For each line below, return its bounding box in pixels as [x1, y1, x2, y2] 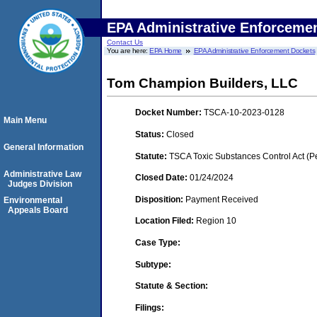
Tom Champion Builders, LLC [107, 76, 298, 91]
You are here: [107, 47, 150, 54]
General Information [4, 142, 83, 152]
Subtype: [135, 259, 171, 270]
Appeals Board [8, 205, 68, 215]
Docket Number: [135, 108, 204, 118]
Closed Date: [135, 173, 190, 183]
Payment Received [185, 194, 258, 204]
